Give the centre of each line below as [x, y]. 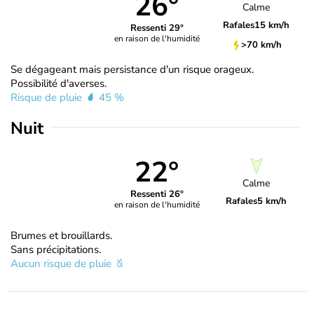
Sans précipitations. [56, 249]
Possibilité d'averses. [59, 83]
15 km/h [272, 26]
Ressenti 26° [157, 194]
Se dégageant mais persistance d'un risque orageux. [132, 69]
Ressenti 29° [157, 28]
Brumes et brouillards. [61, 235]
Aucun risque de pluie [62, 263]
